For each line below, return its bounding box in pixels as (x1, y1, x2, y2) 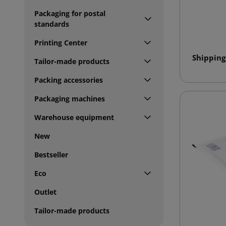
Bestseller (34, 149, 68, 159)
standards (34, 19, 69, 29)
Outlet (34, 187, 56, 197)
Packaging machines (34, 93, 105, 103)
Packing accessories (34, 75, 103, 85)
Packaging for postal (34, 8, 105, 18)
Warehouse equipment (34, 112, 114, 122)
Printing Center (34, 37, 87, 47)
